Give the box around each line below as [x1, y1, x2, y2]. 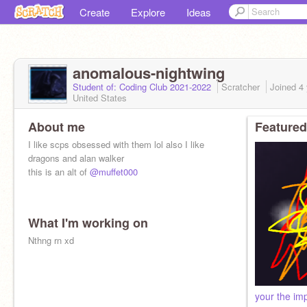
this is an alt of [28, 165, 90, 178]
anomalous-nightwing [73, 62, 225, 84]
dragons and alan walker [28, 151, 124, 164]
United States [73, 91, 127, 104]
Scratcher [221, 80, 262, 93]
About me [28, 118, 85, 136]
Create [79, 5, 110, 19]
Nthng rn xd [28, 234, 74, 247]
